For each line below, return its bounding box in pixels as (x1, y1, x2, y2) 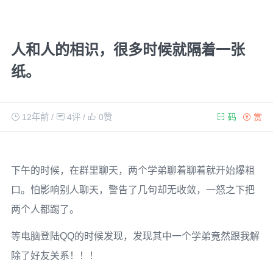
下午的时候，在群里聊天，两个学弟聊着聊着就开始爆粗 (10, 165, 255, 175)
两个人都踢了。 (10, 204, 79, 214)
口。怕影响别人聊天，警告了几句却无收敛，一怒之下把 (10, 185, 255, 195)
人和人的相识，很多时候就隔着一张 (10, 41, 245, 58)
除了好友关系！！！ (10, 250, 99, 261)
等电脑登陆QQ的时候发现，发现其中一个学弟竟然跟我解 (10, 231, 260, 242)
